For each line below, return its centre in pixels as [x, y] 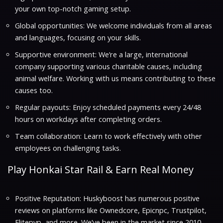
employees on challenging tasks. [68, 148]
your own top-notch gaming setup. [73, 8]
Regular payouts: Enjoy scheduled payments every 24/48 [108, 107]
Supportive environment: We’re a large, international [101, 54]
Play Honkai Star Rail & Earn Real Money [101, 169]
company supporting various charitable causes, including [109, 66]
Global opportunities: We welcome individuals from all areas [113, 25]
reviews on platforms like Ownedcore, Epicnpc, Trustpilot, [111, 210]
